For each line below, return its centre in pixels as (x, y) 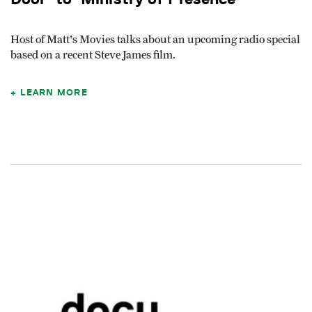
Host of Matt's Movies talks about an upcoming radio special (155, 40)
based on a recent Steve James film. (93, 55)
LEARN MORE (54, 92)
